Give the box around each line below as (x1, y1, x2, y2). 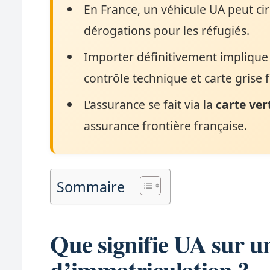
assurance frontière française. (84, 117, 248, 134)
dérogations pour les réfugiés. (84, 22, 250, 39)
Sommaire (57, 177, 125, 196)
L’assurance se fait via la (84, 96, 216, 113)
